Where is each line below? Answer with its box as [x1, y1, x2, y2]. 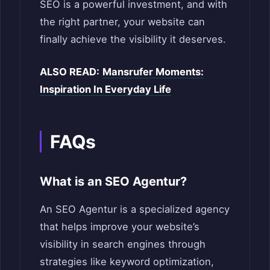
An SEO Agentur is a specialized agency [40, 202, 230, 215]
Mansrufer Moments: [102, 65, 204, 78]
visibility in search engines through [40, 237, 206, 250]
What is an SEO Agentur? [40, 174, 187, 189]
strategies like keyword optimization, [40, 255, 214, 268]
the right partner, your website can [40, 15, 205, 28]
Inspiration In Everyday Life [40, 83, 171, 95]
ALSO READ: [40, 65, 99, 78]
